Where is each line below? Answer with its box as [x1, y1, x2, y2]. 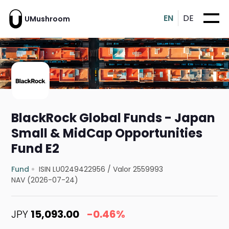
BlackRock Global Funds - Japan [11, 109, 216, 127]
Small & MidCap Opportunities [11, 125, 203, 142]
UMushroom [25, 13, 70, 24]
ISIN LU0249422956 [39, 164, 106, 175]
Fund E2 [11, 140, 60, 157]
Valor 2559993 [113, 164, 164, 175]
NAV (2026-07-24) [11, 175, 79, 186]
